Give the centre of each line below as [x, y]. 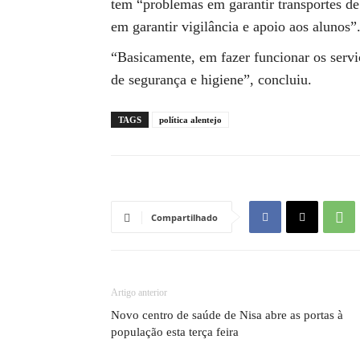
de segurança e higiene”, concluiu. [211, 80]
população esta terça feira [175, 332]
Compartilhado [184, 217]
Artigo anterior [139, 292]
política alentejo [190, 120]
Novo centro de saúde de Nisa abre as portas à [227, 315]
